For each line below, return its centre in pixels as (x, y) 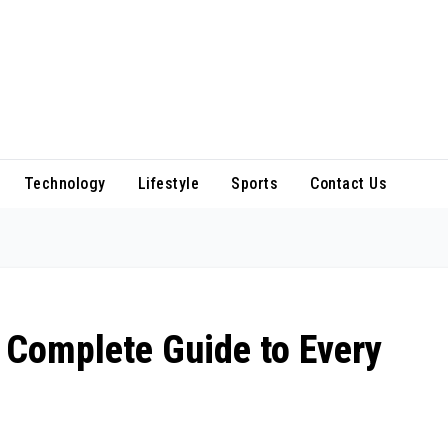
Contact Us (348, 183)
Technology (64, 183)
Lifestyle (168, 183)
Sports (254, 183)
